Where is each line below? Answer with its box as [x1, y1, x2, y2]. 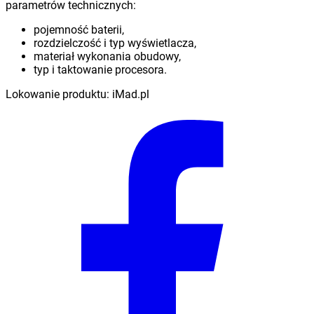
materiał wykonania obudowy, [34, 50, 181, 64]
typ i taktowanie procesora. [34, 63, 167, 77]
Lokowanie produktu [6, 88, 107, 102]
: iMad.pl [107, 88, 149, 102]
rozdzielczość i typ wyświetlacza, [34, 36, 196, 50]
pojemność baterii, [34, 23, 124, 37]
